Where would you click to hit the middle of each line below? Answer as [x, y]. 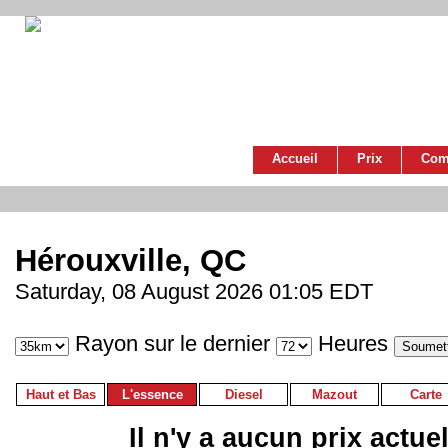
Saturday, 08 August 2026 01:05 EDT [194, 292]
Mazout [334, 395]
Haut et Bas [60, 395]
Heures [353, 344]
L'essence [152, 395]
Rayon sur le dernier [172, 344]
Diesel [243, 395]
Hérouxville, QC [130, 261]
